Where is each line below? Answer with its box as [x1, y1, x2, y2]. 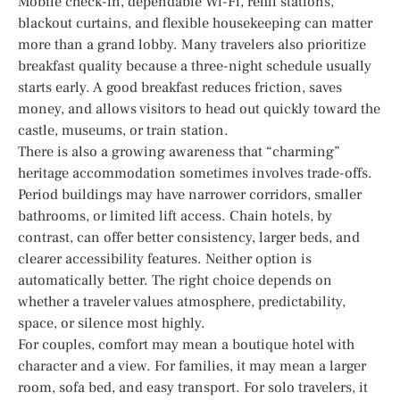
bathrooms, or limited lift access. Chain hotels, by [18, 206, 332, 225]
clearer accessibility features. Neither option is [18, 249, 312, 268]
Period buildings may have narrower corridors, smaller [18, 185, 362, 204]
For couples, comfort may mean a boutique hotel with [18, 335, 354, 354]
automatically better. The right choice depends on [18, 271, 332, 289]
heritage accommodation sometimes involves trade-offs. [18, 163, 372, 182]
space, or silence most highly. [18, 313, 205, 332]
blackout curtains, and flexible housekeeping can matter [18, 13, 372, 32]
